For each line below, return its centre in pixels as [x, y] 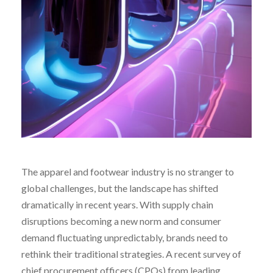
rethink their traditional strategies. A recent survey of [131, 253]
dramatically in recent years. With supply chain [117, 204]
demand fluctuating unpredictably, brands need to [125, 237]
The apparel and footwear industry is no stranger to [128, 171]
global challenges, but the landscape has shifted [120, 188]
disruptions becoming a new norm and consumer [121, 221]
